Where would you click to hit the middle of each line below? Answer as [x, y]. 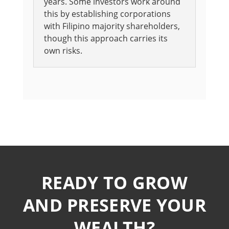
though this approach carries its [106, 39]
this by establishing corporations [107, 14]
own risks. [63, 51]
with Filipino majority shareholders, [112, 26]
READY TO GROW [114, 183]
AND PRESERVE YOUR [114, 205]
